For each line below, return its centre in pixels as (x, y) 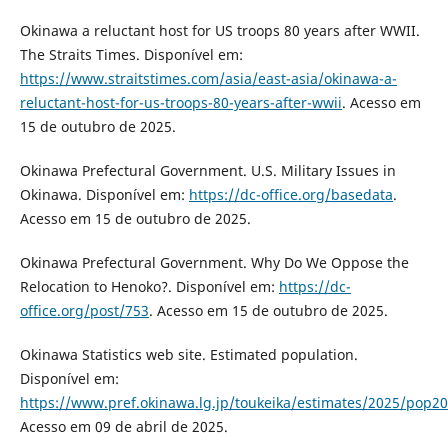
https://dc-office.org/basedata (290, 194)
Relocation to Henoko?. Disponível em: (149, 287)
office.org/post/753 (84, 311)
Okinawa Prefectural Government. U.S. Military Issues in (207, 170)
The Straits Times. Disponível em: (131, 54)
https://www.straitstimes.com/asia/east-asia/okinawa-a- (208, 78)
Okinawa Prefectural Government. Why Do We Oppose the (214, 263)
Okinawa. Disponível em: (104, 194)
